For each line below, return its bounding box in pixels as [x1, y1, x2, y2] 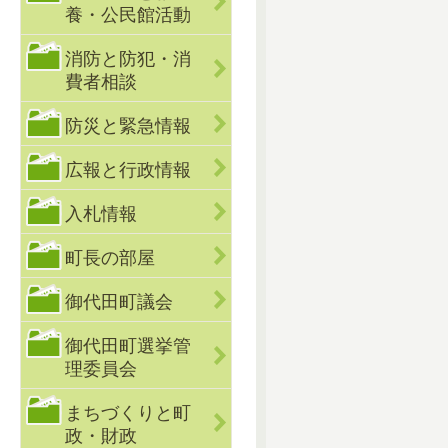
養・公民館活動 [65, 4, 192, 25]
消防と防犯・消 [65, 48, 192, 69]
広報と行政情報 [65, 159, 192, 180]
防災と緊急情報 [65, 115, 192, 136]
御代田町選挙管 [65, 335, 192, 356]
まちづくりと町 [65, 402, 192, 423]
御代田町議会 [65, 291, 174, 312]
